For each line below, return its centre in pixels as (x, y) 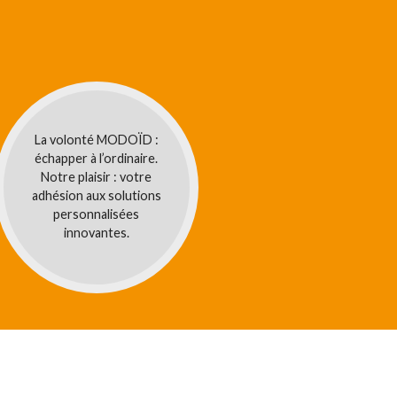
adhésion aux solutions (96, 195)
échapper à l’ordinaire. (96, 158)
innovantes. (96, 232)
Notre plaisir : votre (96, 176)
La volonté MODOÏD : (96, 139)
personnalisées (96, 214)
